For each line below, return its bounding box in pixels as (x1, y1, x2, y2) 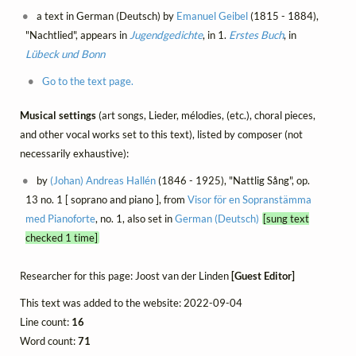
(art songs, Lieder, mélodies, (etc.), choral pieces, (99, 108, 315, 122)
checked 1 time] (25, 230, 98, 244)
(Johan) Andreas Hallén (50, 173, 157, 187)
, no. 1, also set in (95, 211, 175, 225)
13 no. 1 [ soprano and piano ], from (25, 192, 188, 206)
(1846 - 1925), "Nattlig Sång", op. (156, 173, 311, 187)
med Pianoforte (25, 211, 95, 225)
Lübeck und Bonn (25, 48, 105, 61)
